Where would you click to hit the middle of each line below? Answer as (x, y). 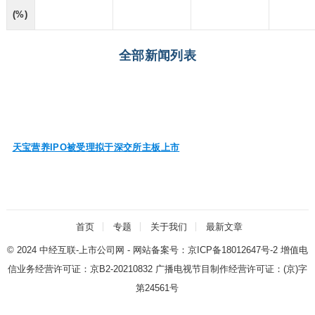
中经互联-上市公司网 (82, 250)
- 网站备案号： (156, 250)
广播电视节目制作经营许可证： (218, 269)
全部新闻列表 (157, 56)
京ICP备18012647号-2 (232, 250)
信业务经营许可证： (49, 269)
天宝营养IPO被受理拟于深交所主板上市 (96, 148)
